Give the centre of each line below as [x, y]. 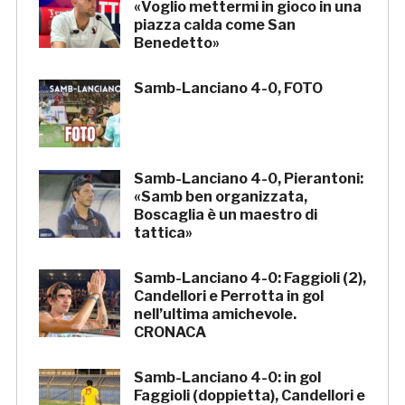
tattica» [163, 233]
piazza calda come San [214, 25]
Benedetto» [176, 43]
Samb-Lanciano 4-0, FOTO [228, 89]
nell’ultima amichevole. [215, 315]
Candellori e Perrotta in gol [228, 297]
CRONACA [170, 333]
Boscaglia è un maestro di [225, 215]
